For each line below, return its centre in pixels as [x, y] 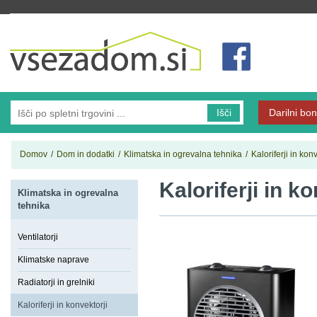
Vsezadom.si [36, 20]
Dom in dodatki [86, 154]
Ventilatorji [38, 237]
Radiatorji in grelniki [56, 282]
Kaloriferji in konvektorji [63, 305]
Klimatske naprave [53, 260]
